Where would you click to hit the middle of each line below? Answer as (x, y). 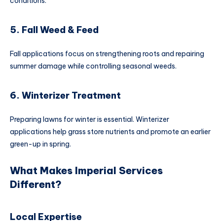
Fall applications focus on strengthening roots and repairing (107, 54)
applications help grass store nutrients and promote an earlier (110, 131)
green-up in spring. (40, 144)
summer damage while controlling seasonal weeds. (93, 66)
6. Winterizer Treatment (65, 96)
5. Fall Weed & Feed (54, 30)
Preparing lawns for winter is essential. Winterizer (90, 119)
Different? (36, 184)
